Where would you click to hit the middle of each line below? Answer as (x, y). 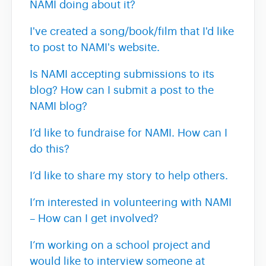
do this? (50, 149)
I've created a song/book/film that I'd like (132, 31)
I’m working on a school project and (120, 245)
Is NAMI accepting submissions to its (122, 74)
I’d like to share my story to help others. (129, 176)
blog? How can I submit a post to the (122, 90)
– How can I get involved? (94, 218)
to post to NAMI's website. (95, 47)
